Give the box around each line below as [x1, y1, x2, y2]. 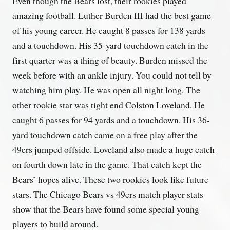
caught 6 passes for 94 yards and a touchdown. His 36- [12, 113, 210, 126]
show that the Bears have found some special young [12, 202, 199, 215]
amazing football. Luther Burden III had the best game [12, 9, 211, 22]
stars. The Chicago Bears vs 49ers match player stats [12, 187, 203, 200]
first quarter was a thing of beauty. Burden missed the [12, 53, 207, 66]
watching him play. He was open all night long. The [12, 83, 200, 96]
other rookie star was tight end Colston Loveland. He [12, 98, 205, 111]
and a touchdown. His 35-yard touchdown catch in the [12, 39, 208, 51]
